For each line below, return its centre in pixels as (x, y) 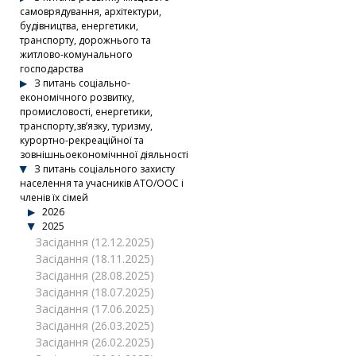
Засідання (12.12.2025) (95, 242)
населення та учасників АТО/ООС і (102, 183)
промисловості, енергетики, (86, 112)
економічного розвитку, (77, 97)
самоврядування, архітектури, (91, 12)
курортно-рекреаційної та (82, 140)
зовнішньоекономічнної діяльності (104, 155)
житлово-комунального (76, 54)
